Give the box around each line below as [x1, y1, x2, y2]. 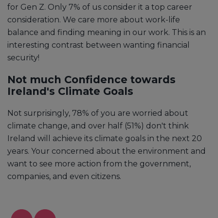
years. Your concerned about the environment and [7, 146, 206, 156]
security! [7, 53, 39, 62]
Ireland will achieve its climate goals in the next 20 [7, 133, 202, 143]
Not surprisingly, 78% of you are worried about [7, 108, 188, 118]
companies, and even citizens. [7, 171, 123, 181]
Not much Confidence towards [7, 73, 176, 86]
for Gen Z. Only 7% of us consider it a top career [7, 2, 192, 12]
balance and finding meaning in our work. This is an [7, 27, 206, 37]
